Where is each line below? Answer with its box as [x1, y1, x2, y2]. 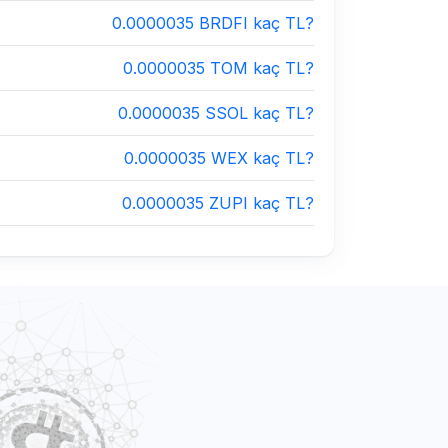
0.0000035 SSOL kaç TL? [118, 103, 314, 123]
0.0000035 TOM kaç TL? [123, 58, 314, 78]
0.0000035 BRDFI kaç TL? [112, 13, 314, 33]
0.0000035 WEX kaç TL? [124, 148, 314, 168]
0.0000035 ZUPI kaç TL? [122, 193, 314, 213]
